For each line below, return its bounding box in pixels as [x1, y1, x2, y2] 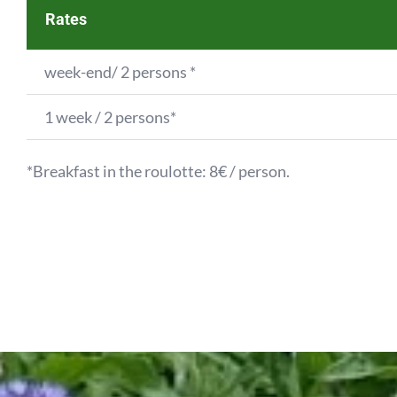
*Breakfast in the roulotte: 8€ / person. [27, 161, 290, 182]
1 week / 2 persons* [44, 107, 176, 128]
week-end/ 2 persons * [44, 62, 196, 82]
